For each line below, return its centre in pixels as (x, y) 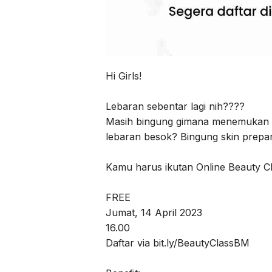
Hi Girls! (124, 76)
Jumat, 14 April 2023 (154, 213)
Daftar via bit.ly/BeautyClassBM (178, 243)
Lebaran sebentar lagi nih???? (175, 107)
